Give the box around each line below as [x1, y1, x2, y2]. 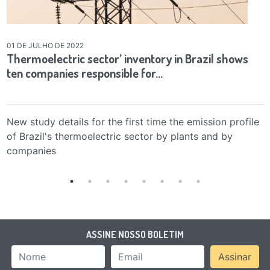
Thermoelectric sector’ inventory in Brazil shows [6, 50, 248, 66]
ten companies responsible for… [6, 64, 163, 81]
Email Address [157, 246, 222, 259]
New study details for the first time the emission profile [6, 115, 259, 128]
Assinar [218, 250, 251, 263]
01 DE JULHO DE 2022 [6, 40, 84, 50]
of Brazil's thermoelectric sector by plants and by [6, 130, 233, 142]
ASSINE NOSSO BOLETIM [86, 228, 184, 240]
